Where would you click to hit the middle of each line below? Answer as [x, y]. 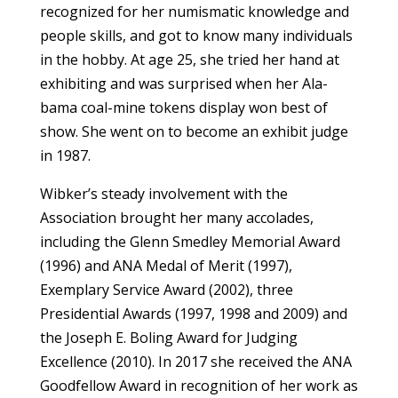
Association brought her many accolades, [176, 217]
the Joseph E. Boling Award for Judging [168, 337]
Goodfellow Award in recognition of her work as [199, 385]
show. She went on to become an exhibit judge [194, 131]
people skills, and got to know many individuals [196, 35]
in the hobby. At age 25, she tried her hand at [189, 59]
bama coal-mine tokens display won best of [183, 107]
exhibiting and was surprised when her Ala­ [183, 83]
